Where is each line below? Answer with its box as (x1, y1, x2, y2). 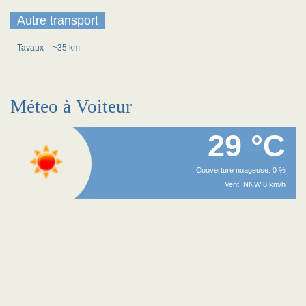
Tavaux (17, 43, 46, 53)
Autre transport (17, 14, 98, 27)
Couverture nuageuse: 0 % (196, 166, 286, 174)
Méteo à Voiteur (10, 96, 132, 117)
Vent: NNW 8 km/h (225, 180, 286, 189)
